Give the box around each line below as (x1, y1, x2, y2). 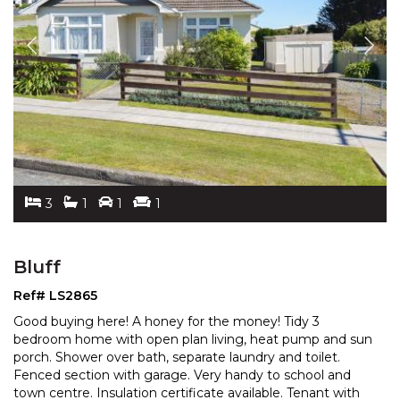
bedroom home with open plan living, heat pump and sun (13, 330, 372, 347)
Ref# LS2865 (13, 287, 97, 304)
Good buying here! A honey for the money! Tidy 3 (13, 312, 320, 329)
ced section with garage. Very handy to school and (37, 366, 351, 383)
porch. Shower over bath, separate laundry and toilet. (13, 348, 340, 365)
